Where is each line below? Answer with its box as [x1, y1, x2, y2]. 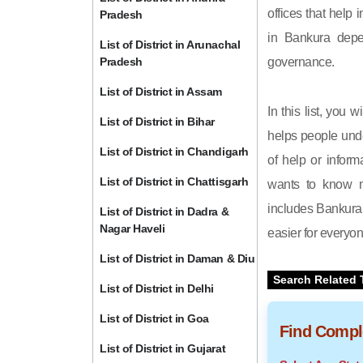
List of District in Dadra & [100, 205, 229, 218]
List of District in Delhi [100, 282, 214, 295]
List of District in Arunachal [100, 38, 241, 51]
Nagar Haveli [100, 222, 165, 235]
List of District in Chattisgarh [100, 175, 249, 188]
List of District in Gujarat [100, 342, 226, 355]
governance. [267, 55, 335, 69]
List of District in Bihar [100, 115, 215, 128]
